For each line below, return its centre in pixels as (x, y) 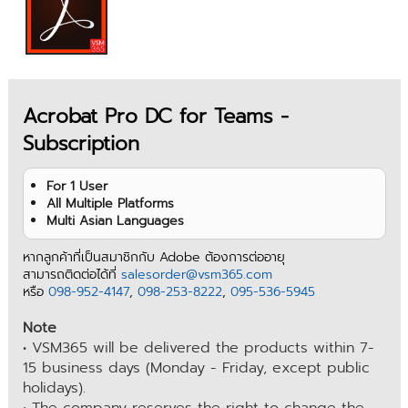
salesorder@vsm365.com (196, 275)
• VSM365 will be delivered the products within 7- (198, 348)
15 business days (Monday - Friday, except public (196, 368)
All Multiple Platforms (110, 204)
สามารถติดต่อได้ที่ (71, 275)
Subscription (81, 143)
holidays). (54, 388)
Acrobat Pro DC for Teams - (155, 116)
